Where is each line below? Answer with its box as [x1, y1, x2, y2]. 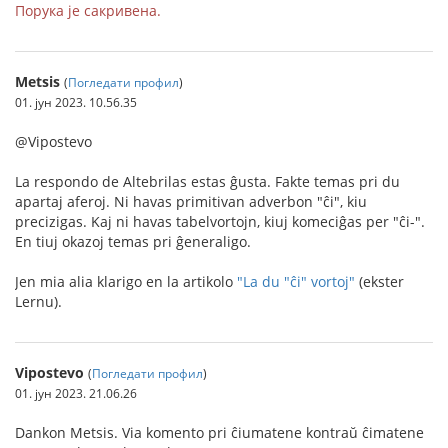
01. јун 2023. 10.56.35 [15, 94, 137, 110]
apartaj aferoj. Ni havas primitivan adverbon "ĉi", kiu [15, 192, 367, 211]
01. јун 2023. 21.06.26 [15, 385, 137, 401]
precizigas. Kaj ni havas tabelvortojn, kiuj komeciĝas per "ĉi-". [15, 212, 425, 231]
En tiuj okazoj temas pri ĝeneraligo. [15, 232, 251, 251]
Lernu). [15, 292, 62, 311]
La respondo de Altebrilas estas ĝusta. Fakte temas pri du [15, 172, 400, 191]
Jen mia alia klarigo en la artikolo [15, 272, 237, 291]
